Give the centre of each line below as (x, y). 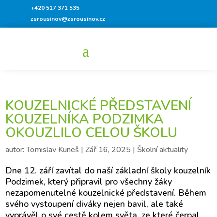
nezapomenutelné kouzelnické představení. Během (106, 193)
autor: (16, 150)
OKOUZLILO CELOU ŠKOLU (92, 133)
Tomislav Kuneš (53, 150)
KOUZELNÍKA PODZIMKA (85, 119)
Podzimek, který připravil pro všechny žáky (89, 182)
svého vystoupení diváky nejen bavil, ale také (94, 204)
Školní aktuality (163, 150)
